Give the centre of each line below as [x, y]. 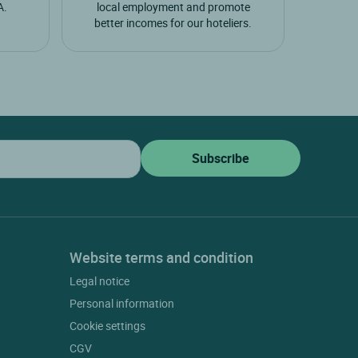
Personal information [122, 304]
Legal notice [100, 281]
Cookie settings [108, 326]
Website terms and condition [162, 258]
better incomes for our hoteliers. [173, 23]
